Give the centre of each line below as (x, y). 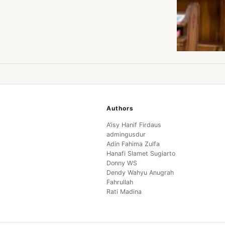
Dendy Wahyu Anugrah (140, 173)
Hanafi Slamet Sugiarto (141, 154)
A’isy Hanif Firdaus (134, 125)
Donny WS (122, 163)
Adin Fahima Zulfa (133, 144)
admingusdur (126, 135)
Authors (120, 108)
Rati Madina (124, 192)
